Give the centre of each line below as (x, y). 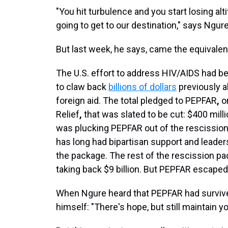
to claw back (82, 87)
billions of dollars (142, 87)
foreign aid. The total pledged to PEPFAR (136, 101)
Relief (68, 114)
